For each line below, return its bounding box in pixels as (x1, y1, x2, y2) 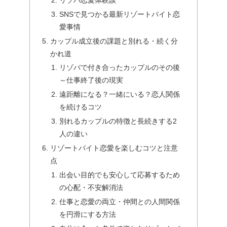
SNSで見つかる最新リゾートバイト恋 (59, 10, 180, 18)
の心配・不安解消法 (59, 183, 123, 192)
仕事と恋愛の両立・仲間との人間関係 (59, 197, 180, 206)
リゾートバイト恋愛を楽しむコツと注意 (50, 144, 178, 153)
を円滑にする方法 (59, 210, 116, 218)
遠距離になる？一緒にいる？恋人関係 (59, 90, 180, 99)
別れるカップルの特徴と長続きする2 (59, 117, 177, 126)
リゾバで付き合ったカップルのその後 (59, 63, 180, 72)
